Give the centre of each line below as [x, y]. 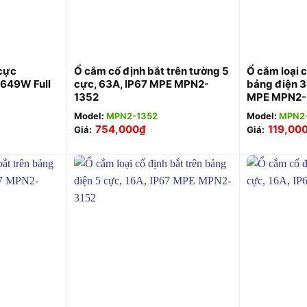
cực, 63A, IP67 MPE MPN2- [141, 84]
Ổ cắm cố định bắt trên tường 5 [151, 71]
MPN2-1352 [132, 115]
